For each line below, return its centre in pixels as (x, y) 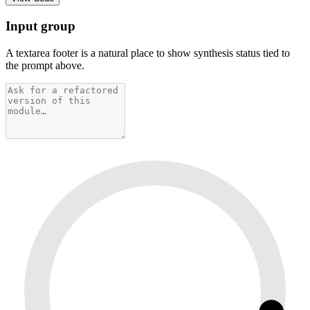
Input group (40, 26)
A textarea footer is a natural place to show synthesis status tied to (148, 53)
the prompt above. (45, 65)
